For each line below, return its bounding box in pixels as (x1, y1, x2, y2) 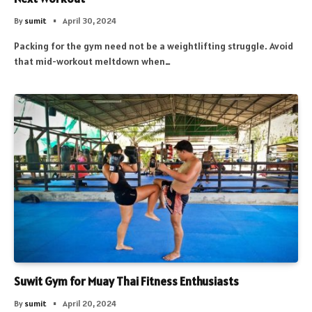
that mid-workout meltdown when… (14, 54, 171, 68)
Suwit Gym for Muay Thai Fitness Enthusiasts (14, 274, 239, 290)
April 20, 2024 (63, 298, 116, 309)
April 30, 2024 (63, 15, 116, 26)
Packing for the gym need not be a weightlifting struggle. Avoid (14, 39, 293, 52)
